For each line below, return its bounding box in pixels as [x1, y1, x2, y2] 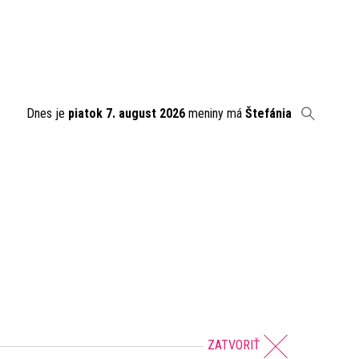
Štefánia [245, 106, 292, 121]
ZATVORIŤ [208, 337, 260, 353]
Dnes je [26, 106, 68, 121]
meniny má [185, 106, 245, 121]
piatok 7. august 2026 [68, 106, 185, 121]
